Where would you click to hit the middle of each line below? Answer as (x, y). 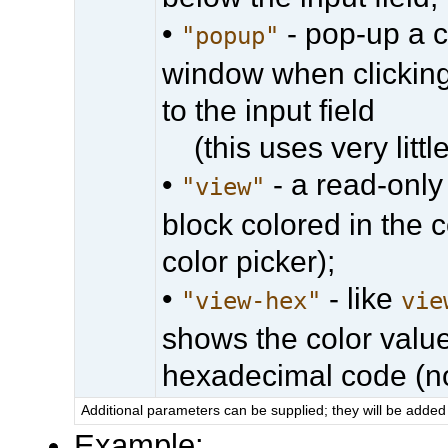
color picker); (249, 261)
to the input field (269, 110)
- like (361, 298)
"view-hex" (251, 300)
